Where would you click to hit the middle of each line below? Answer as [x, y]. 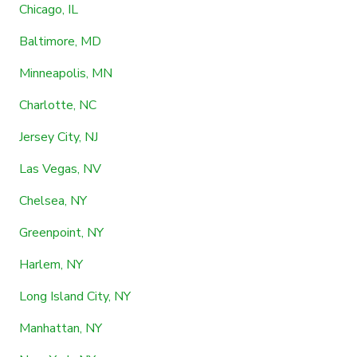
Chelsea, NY [53, 200]
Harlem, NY [51, 264]
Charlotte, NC [58, 105]
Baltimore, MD [60, 41]
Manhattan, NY [61, 328]
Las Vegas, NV [60, 169]
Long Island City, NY [75, 296]
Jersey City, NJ [59, 137]
